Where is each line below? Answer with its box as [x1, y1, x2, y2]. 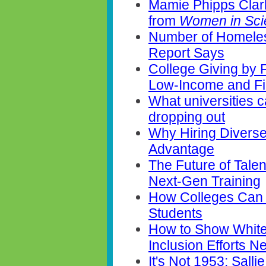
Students [148, 205, 202, 221]
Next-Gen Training [148, 173, 261, 189]
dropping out [148, 109, 225, 125]
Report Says [148, 45, 224, 61]
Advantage [148, 141, 214, 157]
